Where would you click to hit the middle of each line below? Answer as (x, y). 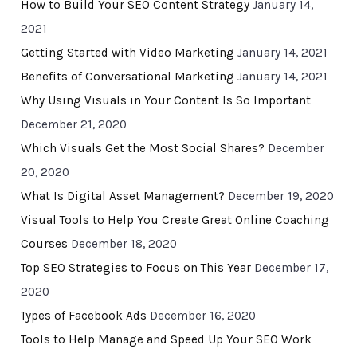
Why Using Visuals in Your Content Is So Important (165, 101)
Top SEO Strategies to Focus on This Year (135, 268)
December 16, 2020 (202, 316)
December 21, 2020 (73, 125)
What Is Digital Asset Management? (122, 196)
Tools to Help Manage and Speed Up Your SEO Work (166, 340)
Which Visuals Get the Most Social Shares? (142, 149)
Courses (44, 244)
